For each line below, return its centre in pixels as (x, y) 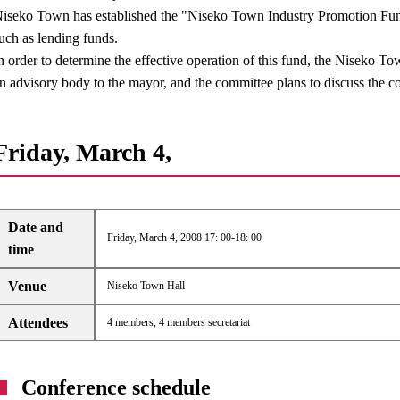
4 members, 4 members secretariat (178, 322)
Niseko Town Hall (146, 286)
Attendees (38, 323)
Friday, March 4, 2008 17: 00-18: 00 (184, 237)
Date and (36, 227)
